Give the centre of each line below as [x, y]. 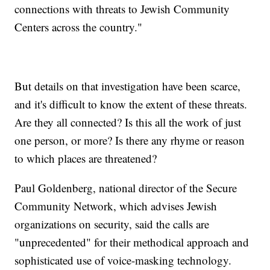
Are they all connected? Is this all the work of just [128, 122]
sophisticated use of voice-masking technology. [123, 260]
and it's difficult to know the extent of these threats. [131, 104]
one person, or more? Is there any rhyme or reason [130, 140]
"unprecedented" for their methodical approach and [132, 242]
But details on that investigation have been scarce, [128, 86]
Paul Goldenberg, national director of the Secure [126, 188]
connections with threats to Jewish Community [122, 9]
